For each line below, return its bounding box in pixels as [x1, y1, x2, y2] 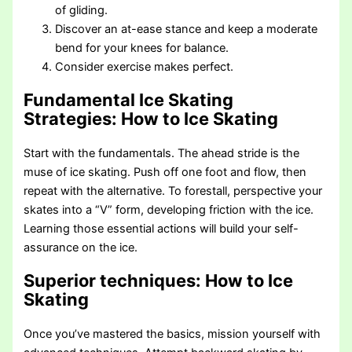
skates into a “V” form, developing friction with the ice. [24, 203, 314, 218]
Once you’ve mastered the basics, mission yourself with [24, 327, 321, 342]
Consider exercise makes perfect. [55, 60, 234, 74]
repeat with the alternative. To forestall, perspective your [24, 184, 323, 199]
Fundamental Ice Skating [24, 90, 234, 111]
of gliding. [55, 3, 108, 17]
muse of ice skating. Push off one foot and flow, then [24, 165, 307, 180]
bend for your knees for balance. [55, 41, 229, 55]
